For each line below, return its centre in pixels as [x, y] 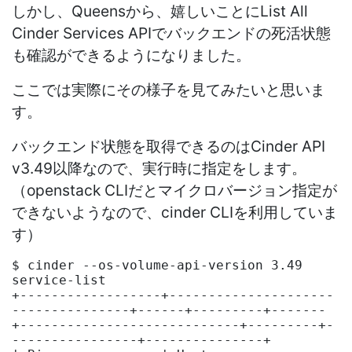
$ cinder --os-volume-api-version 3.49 [157, 265]
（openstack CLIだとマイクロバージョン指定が [174, 190]
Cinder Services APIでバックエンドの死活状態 [171, 33]
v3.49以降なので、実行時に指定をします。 [159, 168]
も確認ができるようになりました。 [131, 55]
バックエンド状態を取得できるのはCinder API [169, 146]
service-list [59, 280]
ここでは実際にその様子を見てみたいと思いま [169, 89]
